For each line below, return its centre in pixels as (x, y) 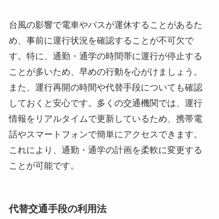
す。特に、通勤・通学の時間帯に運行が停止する (105, 56)
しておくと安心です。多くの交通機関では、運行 (105, 103)
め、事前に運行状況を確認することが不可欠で (101, 40)
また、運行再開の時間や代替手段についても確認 (105, 87)
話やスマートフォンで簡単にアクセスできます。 (105, 134)
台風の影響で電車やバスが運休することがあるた (105, 25)
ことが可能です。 (44, 165)
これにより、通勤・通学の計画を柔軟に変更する (105, 150)
